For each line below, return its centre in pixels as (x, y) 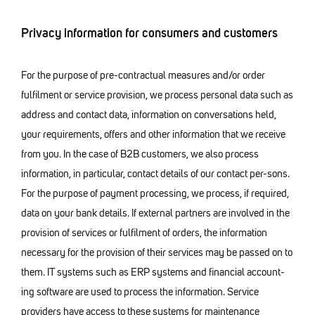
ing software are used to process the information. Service (140, 292)
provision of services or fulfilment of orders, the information (144, 233)
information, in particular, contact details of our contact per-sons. (155, 174)
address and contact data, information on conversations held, (149, 115)
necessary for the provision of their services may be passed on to (157, 253)
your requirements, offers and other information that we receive (153, 135)
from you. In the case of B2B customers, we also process (140, 154)
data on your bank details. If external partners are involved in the (155, 213)
